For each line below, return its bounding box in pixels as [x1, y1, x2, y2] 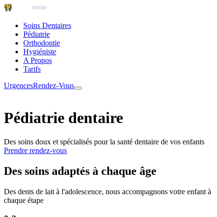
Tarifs [23, 65, 41, 73]
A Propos [23, 56, 52, 64]
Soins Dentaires [23, 21, 71, 30]
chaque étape [4, 196, 44, 204]
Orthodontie [23, 39, 60, 47]
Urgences [4, 81, 33, 90]
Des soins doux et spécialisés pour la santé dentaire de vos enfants [4, 137, 204, 146]
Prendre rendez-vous [4, 146, 67, 155]
